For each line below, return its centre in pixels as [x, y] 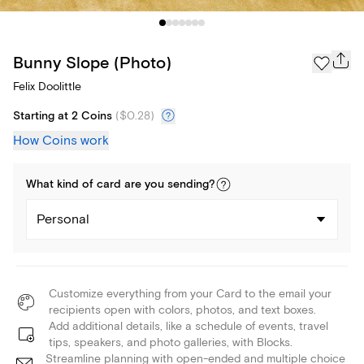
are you [144, 185]
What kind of [61, 185]
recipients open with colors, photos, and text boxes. [182, 310]
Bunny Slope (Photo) [92, 63]
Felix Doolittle [47, 87]
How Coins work [61, 141]
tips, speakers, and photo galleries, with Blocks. [171, 343]
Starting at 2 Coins [63, 117]
